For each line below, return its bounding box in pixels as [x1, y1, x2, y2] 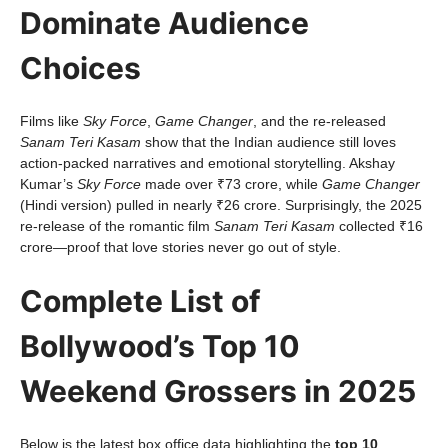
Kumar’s [20, 176, 77, 192]
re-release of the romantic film [20, 218, 214, 234]
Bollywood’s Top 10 [20, 328, 300, 364]
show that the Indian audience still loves [141, 134, 396, 150]
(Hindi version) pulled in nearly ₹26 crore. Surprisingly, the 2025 [20, 197, 422, 213]
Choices [20, 50, 141, 86]
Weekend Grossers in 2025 [20, 373, 416, 409]
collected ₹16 [335, 218, 423, 234]
